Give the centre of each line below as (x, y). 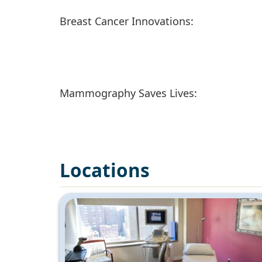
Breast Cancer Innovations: (127, 21)
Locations (105, 170)
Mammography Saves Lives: (128, 93)
